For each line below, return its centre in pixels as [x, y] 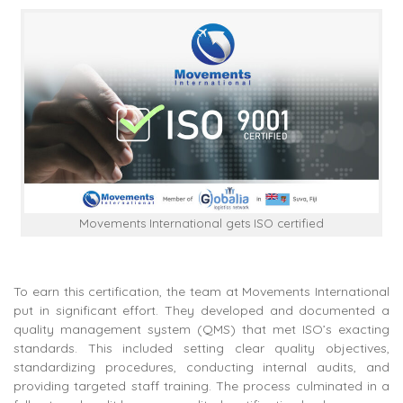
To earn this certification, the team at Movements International [201, 292]
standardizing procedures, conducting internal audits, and [201, 367]
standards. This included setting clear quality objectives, [201, 349]
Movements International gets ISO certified [201, 223]
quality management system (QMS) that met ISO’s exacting [201, 330]
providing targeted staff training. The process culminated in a [201, 386]
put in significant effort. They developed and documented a [201, 311]
